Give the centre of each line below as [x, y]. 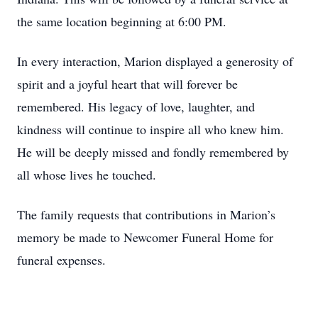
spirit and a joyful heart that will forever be [127, 84]
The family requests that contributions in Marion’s [146, 214]
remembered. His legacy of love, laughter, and [136, 106]
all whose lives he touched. [87, 175]
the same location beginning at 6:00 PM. [122, 21]
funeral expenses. [61, 260]
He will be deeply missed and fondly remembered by [153, 152]
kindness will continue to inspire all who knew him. [150, 129]
